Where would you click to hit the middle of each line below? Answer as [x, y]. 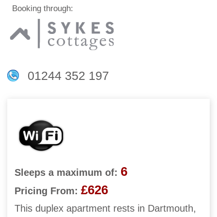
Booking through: [40, 9]
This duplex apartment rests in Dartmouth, [105, 209]
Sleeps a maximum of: [66, 173]
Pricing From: [46, 191]
